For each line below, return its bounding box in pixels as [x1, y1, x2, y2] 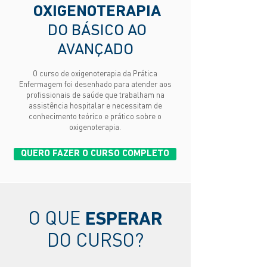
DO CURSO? [47, 228, 144, 251]
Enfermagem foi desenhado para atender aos [18, 79, 172, 89]
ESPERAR [85, 211, 162, 229]
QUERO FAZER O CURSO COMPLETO [21, 150, 169, 159]
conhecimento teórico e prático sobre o [29, 111, 162, 121]
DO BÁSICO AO [47, 23, 147, 39]
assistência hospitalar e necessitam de [28, 101, 162, 110]
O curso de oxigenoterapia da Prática [33, 69, 157, 78]
